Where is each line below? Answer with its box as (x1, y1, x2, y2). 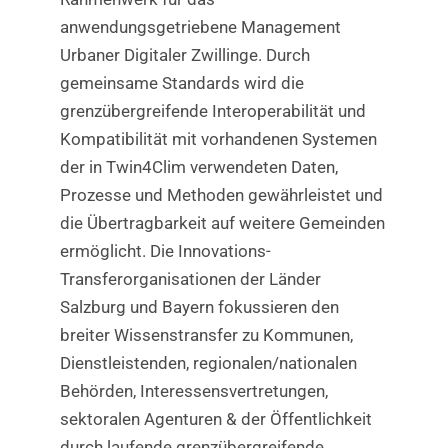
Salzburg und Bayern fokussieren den (59, 296, 339, 317)
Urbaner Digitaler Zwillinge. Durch (59, 44, 310, 65)
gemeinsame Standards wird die (59, 72, 304, 93)
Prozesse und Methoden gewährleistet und (59, 184, 383, 205)
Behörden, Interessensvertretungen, (59, 380, 328, 401)
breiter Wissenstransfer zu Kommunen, (59, 324, 353, 345)
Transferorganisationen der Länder (59, 268, 321, 289)
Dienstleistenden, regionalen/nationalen (59, 352, 357, 373)
